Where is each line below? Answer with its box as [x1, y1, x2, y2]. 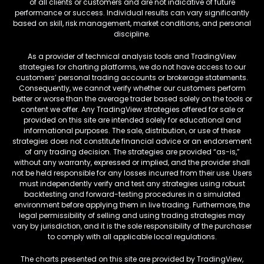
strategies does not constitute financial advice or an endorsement [12, 136, 252, 147]
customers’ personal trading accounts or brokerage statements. [16, 72, 248, 83]
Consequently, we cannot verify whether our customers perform [18, 83, 246, 94]
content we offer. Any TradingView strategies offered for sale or [20, 104, 244, 115]
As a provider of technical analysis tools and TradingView [28, 51, 236, 62]
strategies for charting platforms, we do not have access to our [18, 62, 246, 72]
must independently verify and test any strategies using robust [19, 179, 245, 189]
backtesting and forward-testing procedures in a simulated [24, 189, 240, 200]
